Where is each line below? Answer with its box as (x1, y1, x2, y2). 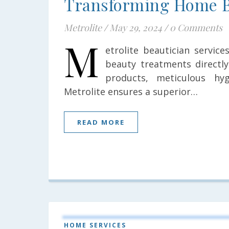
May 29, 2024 (109, 21, 162, 34)
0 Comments (170, 21, 222, 34)
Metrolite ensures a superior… (64, 85, 198, 98)
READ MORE (77, 118, 125, 127)
